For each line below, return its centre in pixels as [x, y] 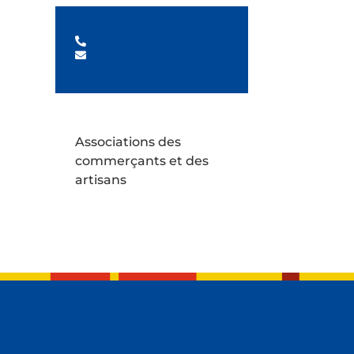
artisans [100, 179]
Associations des [128, 141]
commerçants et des [141, 160]
